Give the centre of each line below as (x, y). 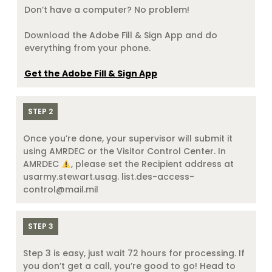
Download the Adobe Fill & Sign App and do (121, 36)
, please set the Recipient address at (152, 164)
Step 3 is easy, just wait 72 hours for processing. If (134, 253)
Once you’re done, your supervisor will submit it (128, 139)
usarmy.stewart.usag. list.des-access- (109, 177)
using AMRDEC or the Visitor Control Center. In (124, 151)
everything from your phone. (87, 48)
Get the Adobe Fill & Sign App (91, 74)
